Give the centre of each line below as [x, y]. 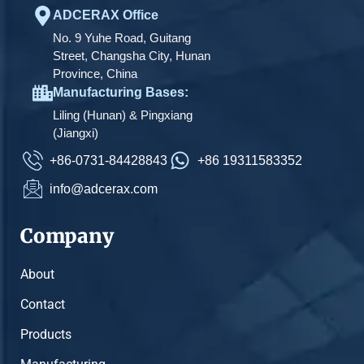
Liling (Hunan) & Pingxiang [123, 115]
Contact [43, 305]
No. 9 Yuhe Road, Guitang [122, 38]
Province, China [95, 74]
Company [67, 236]
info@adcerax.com [104, 188]
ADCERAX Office [106, 15]
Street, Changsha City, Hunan [132, 56]
